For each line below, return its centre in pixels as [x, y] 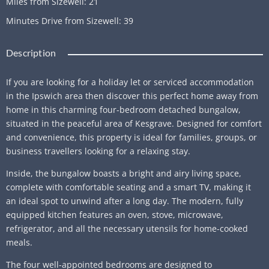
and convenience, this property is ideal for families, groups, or [131, 137]
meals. [19, 242]
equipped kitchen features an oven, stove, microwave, [115, 214]
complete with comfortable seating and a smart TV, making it [128, 187]
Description [31, 52]
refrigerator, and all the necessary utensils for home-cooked [127, 228]
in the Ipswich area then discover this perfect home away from [132, 95]
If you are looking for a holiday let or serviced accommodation [130, 82]
